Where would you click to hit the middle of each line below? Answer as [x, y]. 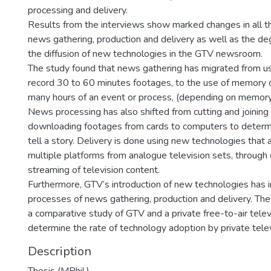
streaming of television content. [94, 170]
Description [60, 251]
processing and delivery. [78, 10]
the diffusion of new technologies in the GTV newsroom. [145, 54]
